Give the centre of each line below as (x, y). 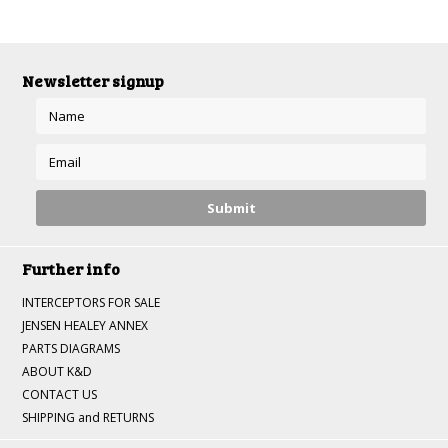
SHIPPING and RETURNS (88, 417)
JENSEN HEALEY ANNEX (85, 325)
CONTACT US (60, 394)
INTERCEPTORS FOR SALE (91, 302)
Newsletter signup (93, 80)
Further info (71, 268)
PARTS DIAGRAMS (71, 348)
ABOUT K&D (57, 371)
